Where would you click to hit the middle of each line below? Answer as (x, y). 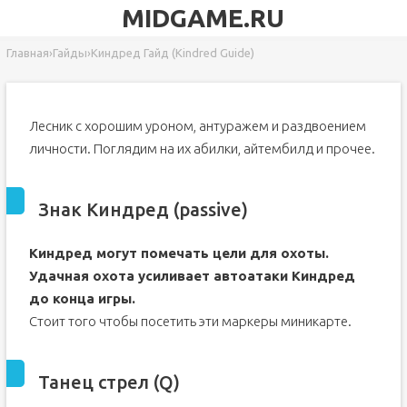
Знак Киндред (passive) (143, 209)
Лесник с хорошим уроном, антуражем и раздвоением (197, 126)
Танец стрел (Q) (109, 382)
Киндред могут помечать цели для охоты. (179, 253)
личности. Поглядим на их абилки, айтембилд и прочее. (202, 149)
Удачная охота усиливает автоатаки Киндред (192, 276)
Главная (27, 53)
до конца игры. (82, 298)
